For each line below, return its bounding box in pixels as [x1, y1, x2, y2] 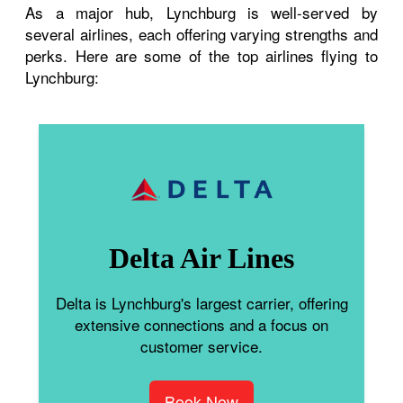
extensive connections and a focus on [75, 312, 328, 336]
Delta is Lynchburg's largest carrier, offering [55, 291, 348, 314]
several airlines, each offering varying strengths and [25, 22, 378, 45]
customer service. [140, 334, 263, 357]
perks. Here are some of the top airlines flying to [25, 43, 378, 67]
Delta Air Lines [109, 241, 294, 274]
